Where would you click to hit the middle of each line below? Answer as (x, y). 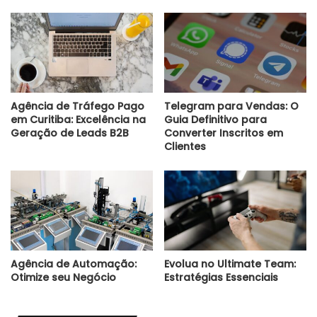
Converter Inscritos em (224, 133)
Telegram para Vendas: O (231, 106)
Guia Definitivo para (215, 120)
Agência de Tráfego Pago (77, 106)
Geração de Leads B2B (70, 133)
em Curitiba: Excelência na (78, 120)
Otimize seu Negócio (63, 278)
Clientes (185, 147)
